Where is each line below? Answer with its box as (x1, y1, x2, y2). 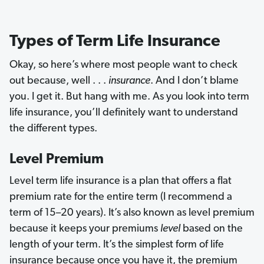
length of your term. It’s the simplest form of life (9, 239, 224, 251)
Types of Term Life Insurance (9, 34, 220, 51)
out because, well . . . (9, 75, 108, 87)
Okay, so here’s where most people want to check (9, 60, 237, 71)
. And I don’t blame (150, 75, 239, 87)
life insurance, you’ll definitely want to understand (9, 107, 238, 119)
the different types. (9, 123, 97, 135)
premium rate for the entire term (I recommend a (9, 192, 232, 203)
